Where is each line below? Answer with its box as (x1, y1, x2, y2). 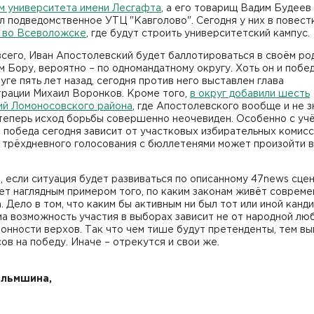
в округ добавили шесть (190, 89, 310, 98)
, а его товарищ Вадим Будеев (161, 4, 311, 13)
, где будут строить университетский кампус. (86, 29, 310, 38)
